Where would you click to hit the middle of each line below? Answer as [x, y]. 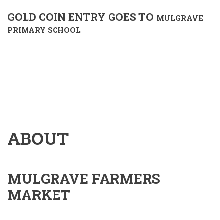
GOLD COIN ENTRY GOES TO [82, 16]
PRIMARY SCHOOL [45, 30]
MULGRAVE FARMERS [84, 178]
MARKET [39, 194]
